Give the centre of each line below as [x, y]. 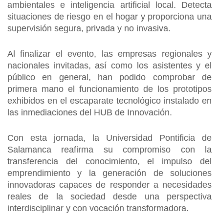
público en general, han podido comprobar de [109, 77]
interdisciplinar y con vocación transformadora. [98, 208]
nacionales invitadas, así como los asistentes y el [109, 66]
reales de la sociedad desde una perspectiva [109, 197]
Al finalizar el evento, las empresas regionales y [109, 54]
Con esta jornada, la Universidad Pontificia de [109, 138]
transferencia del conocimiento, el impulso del [109, 161]
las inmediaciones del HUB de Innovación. [90, 112]
